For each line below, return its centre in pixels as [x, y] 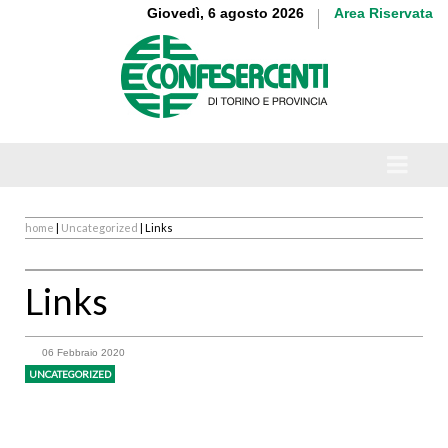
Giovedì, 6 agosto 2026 [225, 13]
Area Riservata [383, 13]
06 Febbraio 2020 [83, 353]
